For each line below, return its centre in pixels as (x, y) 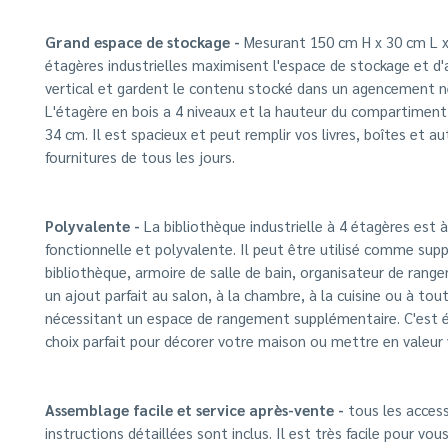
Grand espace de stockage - (142, 41)
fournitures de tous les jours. (140, 156)
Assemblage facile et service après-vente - (194, 409)
